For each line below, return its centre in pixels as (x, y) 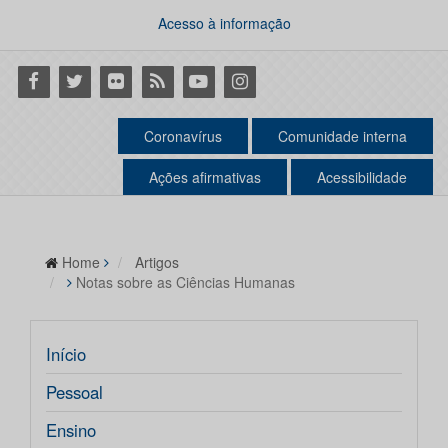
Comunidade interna (342, 136)
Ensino (71, 430)
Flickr (118, 80)
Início (66, 354)
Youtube (212, 80)
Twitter (81, 80)
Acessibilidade (362, 177)
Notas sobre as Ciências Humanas (185, 282)
